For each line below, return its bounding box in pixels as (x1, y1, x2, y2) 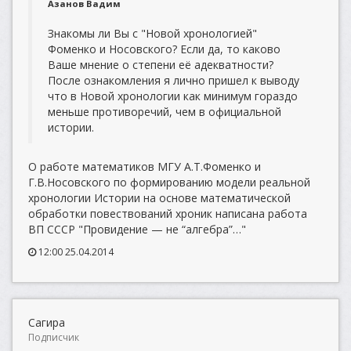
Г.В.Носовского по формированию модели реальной (28, 175, 310, 190)
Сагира (28, 315, 65, 330)
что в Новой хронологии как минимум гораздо (48, 89, 298, 103)
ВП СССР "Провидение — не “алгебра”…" (28, 222, 246, 237)
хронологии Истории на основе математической (28, 190, 291, 205)
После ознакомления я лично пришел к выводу (48, 73, 299, 88)
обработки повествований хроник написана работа (28, 206, 307, 221)
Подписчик (28, 331, 79, 344)
